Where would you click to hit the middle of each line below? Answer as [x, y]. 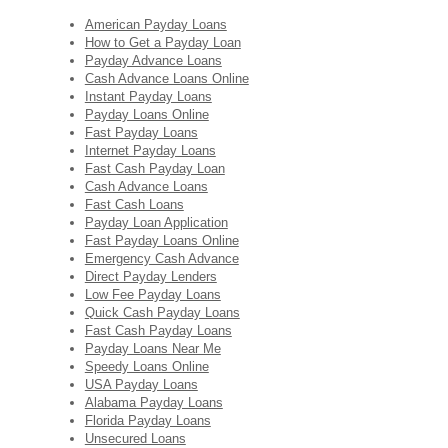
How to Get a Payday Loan [162, 42]
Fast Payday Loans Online [161, 240]
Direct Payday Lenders [150, 276]
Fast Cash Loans [134, 204]
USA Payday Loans [141, 384]
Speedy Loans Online [146, 366]
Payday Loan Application [156, 222]
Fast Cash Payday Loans [158, 330]
